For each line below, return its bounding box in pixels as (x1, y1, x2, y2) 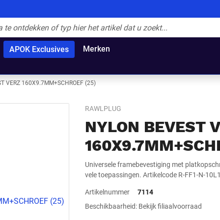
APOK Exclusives (9, 44, 69, 54)
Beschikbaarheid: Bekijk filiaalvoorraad (85, 202, 202, 210)
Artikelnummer (85, 188, 130, 196)
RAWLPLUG (85, 105, 121, 112)
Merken (82, 44, 110, 54)
